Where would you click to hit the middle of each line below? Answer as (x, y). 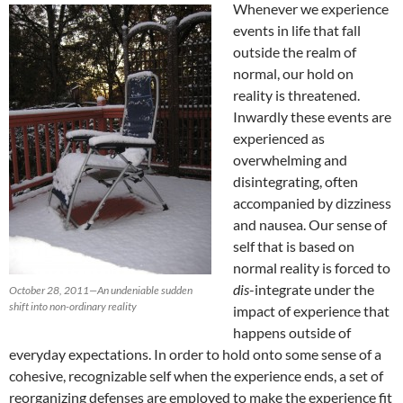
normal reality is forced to (312, 268)
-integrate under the (312, 290)
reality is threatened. (296, 95)
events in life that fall (297, 31)
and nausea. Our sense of (310, 225)
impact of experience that (311, 311)
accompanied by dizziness (312, 203)
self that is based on (294, 246)
